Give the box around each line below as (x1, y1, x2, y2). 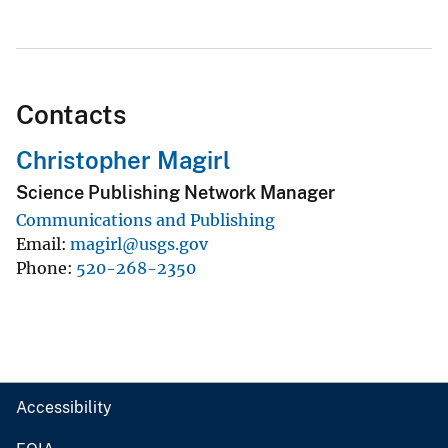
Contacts (16, 99, 126, 131)
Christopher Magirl (16, 146, 231, 175)
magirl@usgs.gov (70, 233, 208, 254)
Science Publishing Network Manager (16, 181, 335, 203)
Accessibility (16, 397, 112, 417)
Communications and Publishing (16, 209, 275, 230)
